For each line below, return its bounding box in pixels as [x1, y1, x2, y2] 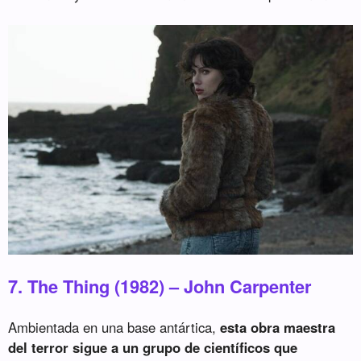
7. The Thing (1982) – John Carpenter [8, 273, 312, 300]
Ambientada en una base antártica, [8, 317, 217, 338]
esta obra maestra [216, 317, 336, 338]
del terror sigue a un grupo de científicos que [8, 338, 298, 358]
